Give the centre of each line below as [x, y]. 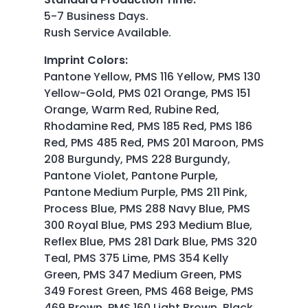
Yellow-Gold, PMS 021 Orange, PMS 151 [147, 93]
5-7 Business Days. [96, 16]
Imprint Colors [85, 60]
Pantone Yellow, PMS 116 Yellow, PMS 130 [152, 76]
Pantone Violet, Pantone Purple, [131, 175]
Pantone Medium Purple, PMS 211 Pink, [146, 192]
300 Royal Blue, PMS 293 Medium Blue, [148, 225]
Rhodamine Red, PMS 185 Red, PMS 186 [148, 126]
